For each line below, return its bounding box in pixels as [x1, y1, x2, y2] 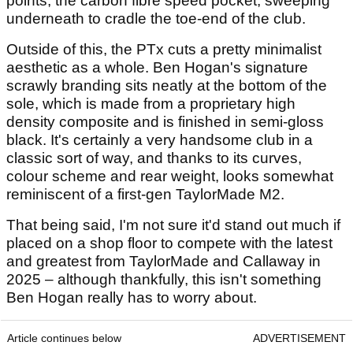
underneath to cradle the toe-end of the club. [6, 9, 306, 27]
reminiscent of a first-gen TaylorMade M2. [6, 185, 288, 203]
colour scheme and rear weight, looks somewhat [6, 167, 333, 184]
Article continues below [7, 331, 121, 344]
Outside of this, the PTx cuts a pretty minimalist [6, 40, 321, 58]
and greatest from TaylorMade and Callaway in [6, 252, 321, 269]
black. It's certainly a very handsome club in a [6, 131, 313, 148]
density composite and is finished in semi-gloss [6, 113, 324, 130]
